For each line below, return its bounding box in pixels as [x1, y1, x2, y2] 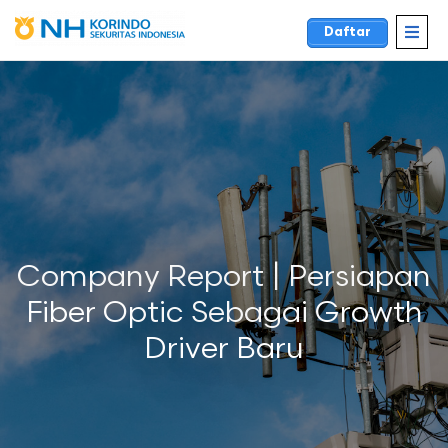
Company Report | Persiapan [17, 259, 431, 295]
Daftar [324, 26, 371, 40]
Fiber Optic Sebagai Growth [25, 295, 423, 331]
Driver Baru [144, 331, 304, 367]
